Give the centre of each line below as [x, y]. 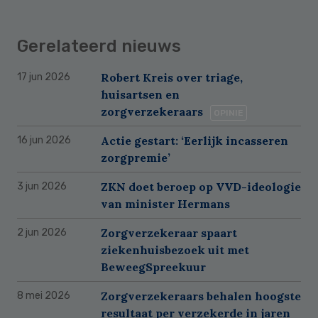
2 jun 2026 [42, 232]
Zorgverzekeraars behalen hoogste [201, 296]
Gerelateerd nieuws [99, 46]
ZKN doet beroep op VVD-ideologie [201, 186]
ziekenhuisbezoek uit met [175, 250]
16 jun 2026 [44, 140]
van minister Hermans [165, 203]
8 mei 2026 [44, 295]
